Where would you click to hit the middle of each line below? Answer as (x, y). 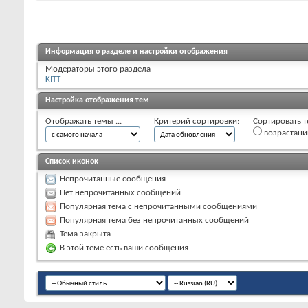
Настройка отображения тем (97, 100)
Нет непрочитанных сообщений (120, 192)
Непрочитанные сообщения (113, 179)
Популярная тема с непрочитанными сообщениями (158, 206)
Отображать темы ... (84, 121)
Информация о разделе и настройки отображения (136, 51)
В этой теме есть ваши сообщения (124, 247)
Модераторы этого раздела (98, 69)
